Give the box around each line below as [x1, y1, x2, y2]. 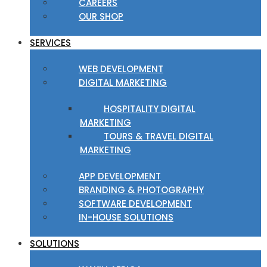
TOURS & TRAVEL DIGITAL [104, 130, 213, 142]
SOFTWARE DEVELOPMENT [79, 197, 192, 210]
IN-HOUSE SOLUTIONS [79, 211, 173, 223]
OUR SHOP [79, 10, 123, 23]
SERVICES [30, 36, 71, 49]
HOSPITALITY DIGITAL [104, 103, 195, 115]
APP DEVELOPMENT [79, 170, 161, 182]
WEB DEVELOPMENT [79, 63, 163, 75]
